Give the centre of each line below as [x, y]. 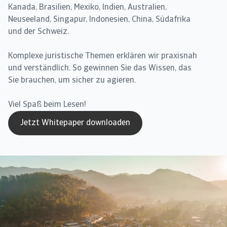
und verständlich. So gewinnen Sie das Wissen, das [100, 68]
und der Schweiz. [39, 32]
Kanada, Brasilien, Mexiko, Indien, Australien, [87, 8]
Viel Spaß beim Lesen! [47, 105]
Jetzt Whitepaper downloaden [75, 123]
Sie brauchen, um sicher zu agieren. [72, 81]
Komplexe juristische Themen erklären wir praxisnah [103, 56]
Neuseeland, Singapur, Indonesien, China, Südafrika [99, 20]
